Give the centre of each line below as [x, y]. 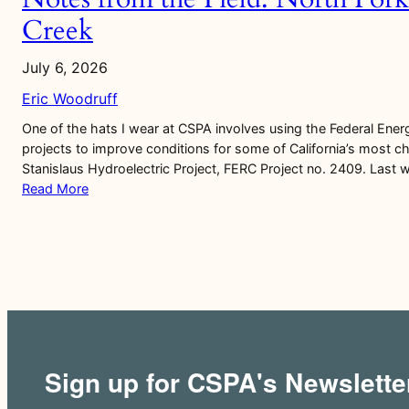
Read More [55, 189]
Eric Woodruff [70, 99]
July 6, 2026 [65, 68]
